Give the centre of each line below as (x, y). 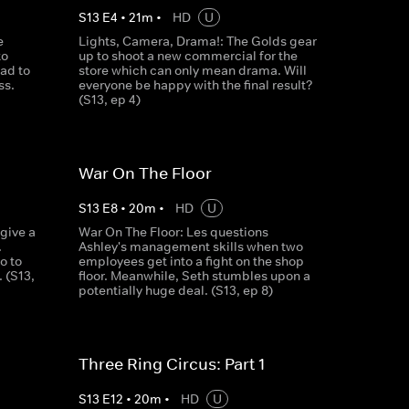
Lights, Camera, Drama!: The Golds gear (197, 41)
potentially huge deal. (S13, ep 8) (175, 290)
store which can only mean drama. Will (192, 70)
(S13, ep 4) (109, 100)
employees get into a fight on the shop (191, 261)
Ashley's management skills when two (190, 246)
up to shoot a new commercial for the (188, 56)
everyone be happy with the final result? (195, 85)
